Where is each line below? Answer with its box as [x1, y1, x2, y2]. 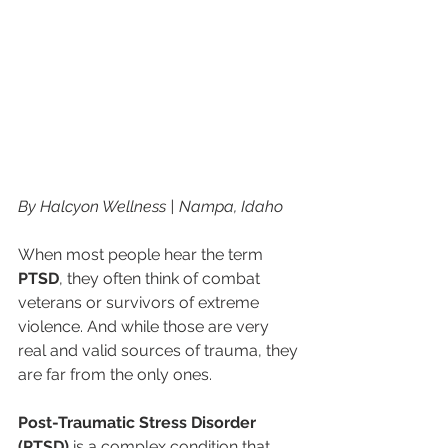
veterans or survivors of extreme [18, 293, 263, 312]
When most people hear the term [18, 245, 267, 264]
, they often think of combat [59, 269, 264, 288]
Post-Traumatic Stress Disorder [18, 413, 260, 432]
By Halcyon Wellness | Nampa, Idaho [18, 197, 283, 216]
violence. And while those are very [18, 317, 273, 336]
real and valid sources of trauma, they [18, 341, 302, 360]
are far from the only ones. [18, 365, 212, 384]
